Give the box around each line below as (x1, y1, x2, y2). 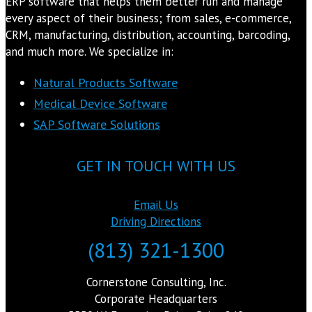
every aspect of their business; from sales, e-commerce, (6, 10, 291, 26)
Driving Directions (111, 214, 201, 229)
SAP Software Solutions (33, 116, 160, 132)
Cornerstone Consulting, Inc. (86, 274, 226, 290)
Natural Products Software (33, 74, 178, 91)
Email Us (134, 197, 178, 212)
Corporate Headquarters (95, 291, 217, 306)
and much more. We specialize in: (6, 43, 173, 59)
